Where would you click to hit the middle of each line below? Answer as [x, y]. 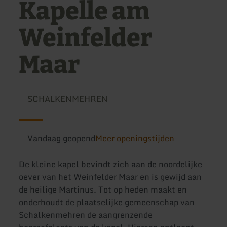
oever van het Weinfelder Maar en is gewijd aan [110, 177]
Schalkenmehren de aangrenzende [86, 215]
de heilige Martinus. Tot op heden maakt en [103, 190]
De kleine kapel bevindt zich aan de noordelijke [111, 164]
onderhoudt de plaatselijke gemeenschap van [107, 202]
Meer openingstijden [135, 138]
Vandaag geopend [61, 138]
